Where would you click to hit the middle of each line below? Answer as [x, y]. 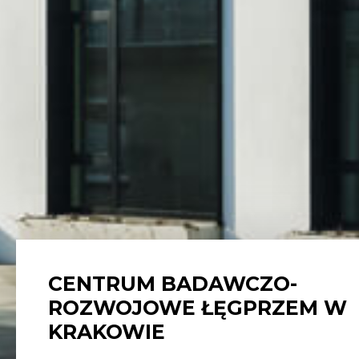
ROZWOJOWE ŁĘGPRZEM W [198, 308]
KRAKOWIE [107, 332]
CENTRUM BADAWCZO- [173, 284]
